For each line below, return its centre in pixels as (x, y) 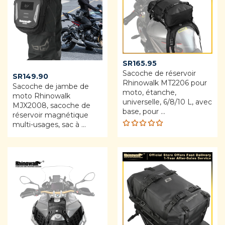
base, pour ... (144, 112)
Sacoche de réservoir (159, 74)
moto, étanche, (149, 93)
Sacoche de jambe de (51, 87)
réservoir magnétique (50, 115)
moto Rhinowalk (41, 96)
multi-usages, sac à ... (49, 125)
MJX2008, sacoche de (51, 106)
